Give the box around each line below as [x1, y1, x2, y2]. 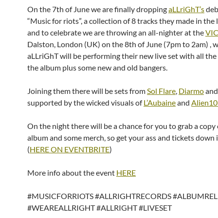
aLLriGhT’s [168, 4, 204, 14]
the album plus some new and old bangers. [27, 63, 167, 73]
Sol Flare [147, 86, 176, 96]
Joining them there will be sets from [27, 86, 147, 96]
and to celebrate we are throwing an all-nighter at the [27, 28, 205, 37]
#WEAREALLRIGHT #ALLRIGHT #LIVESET [27, 203, 172, 213]
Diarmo [179, 86, 204, 96]
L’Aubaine [144, 98, 176, 108]
